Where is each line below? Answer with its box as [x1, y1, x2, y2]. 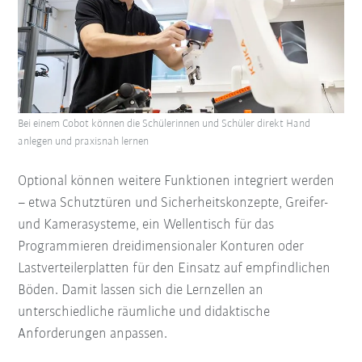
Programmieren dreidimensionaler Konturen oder [18, 238, 305, 255]
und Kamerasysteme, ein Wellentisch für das [18, 217, 275, 233]
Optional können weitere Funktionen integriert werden [18, 173, 335, 189]
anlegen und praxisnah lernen [18, 135, 149, 148]
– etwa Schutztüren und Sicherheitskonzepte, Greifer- [18, 195, 329, 211]
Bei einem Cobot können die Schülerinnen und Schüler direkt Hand [18, 117, 311, 130]
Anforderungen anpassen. [18, 326, 168, 342]
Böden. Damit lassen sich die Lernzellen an [18, 282, 264, 298]
